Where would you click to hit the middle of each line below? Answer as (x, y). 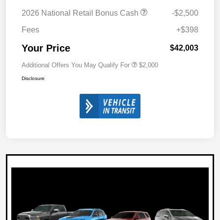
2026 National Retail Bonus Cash (81, 13)
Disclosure (33, 78)
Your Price (46, 48)
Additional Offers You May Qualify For (76, 65)
